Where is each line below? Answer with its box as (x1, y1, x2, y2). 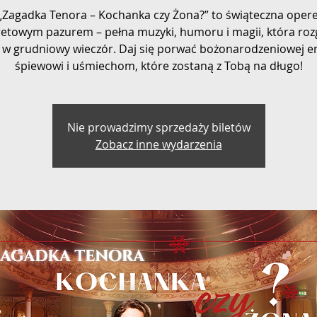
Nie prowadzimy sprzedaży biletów (67, 119, 250, 135)
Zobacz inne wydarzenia (95, 136, 222, 152)
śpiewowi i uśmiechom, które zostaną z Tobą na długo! (14, 57, 303, 74)
